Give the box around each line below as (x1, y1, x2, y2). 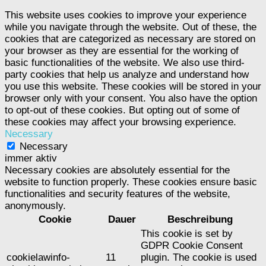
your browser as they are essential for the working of (5, 45, 239, 57)
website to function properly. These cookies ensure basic (5, 176, 257, 188)
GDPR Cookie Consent (141, 240, 243, 252)
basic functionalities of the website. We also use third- (5, 57, 245, 69)
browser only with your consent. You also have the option (5, 93, 257, 104)
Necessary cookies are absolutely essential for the (5, 164, 230, 176)
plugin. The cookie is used (141, 252, 256, 264)
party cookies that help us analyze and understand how (5, 69, 249, 81)
